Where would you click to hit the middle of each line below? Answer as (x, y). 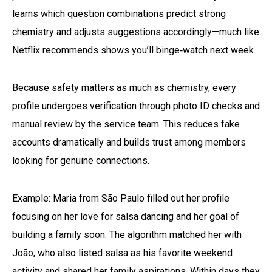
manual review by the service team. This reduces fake (126, 124)
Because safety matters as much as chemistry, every (124, 87)
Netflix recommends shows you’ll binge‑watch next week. (134, 50)
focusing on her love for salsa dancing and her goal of (126, 216)
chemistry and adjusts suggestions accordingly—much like (136, 32)
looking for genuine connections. (81, 160)
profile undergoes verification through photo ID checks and (136, 106)
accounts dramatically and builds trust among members (129, 142)
